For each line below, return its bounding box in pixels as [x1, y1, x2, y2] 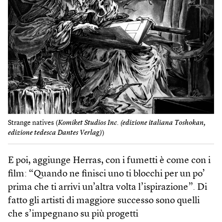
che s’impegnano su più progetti [8, 209, 138, 219]
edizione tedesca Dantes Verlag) [8, 129, 102, 137]
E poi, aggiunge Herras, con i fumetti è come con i [8, 156, 211, 166]
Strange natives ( [8, 119, 58, 127]
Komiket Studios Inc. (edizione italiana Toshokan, [58, 119, 206, 127]
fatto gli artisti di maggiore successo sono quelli [8, 196, 200, 206]
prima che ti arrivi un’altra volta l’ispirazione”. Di [8, 182, 207, 192]
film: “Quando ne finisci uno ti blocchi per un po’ [8, 169, 205, 179]
